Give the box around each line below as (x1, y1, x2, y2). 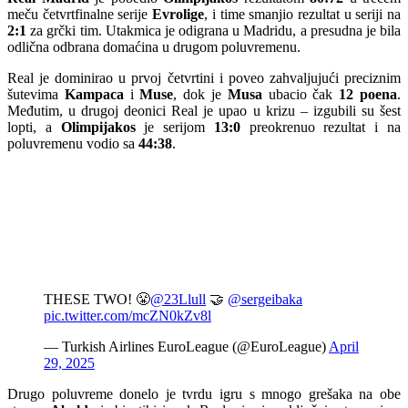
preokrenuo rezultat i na (240, 118, 402, 135)
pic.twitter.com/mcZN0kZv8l (44, 308, 211, 324)
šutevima (7, 86, 65, 102)
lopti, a (7, 118, 61, 135)
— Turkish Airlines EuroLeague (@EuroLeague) (44, 339, 329, 355)
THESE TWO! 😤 (44, 291, 150, 308)
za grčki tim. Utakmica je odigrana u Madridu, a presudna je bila (26, 22, 401, 38)
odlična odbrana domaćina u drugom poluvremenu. (7, 38, 301, 55)
